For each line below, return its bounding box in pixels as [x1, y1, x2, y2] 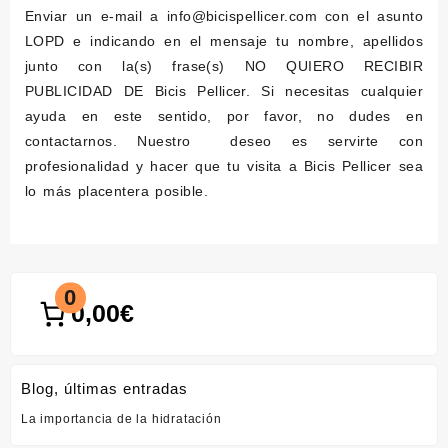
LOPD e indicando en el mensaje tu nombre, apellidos [25, 33, 423, 49]
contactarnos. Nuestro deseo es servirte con [25, 133, 423, 149]
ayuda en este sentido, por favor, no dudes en [25, 108, 423, 124]
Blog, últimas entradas [21, 379, 188, 397]
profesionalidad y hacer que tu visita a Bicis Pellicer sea [25, 158, 423, 174]
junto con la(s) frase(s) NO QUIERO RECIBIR [25, 58, 423, 74]
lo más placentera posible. [25, 183, 209, 199]
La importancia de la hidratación [21, 412, 222, 426]
